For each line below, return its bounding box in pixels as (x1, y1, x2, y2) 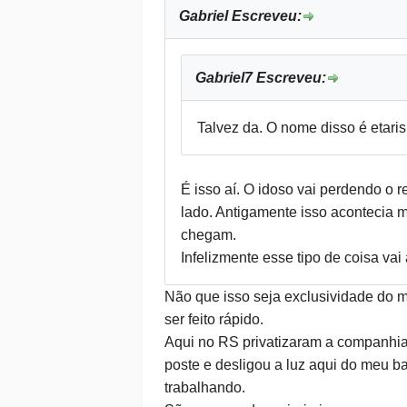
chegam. (180, 227, 236, 243)
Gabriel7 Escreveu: (194, 70, 326, 85)
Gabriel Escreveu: (178, 8, 302, 24)
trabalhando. (164, 380, 245, 395)
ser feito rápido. (164, 312, 263, 327)
